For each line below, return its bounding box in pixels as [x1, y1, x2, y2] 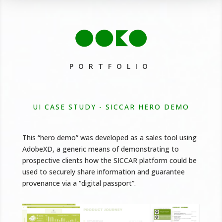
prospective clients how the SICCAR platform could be [22, 156, 197, 166]
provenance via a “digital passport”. [22, 178, 136, 188]
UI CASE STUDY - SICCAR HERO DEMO [32, 102, 189, 112]
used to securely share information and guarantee [22, 167, 185, 177]
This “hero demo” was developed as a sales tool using [22, 133, 197, 143]
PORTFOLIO [69, 61, 153, 71]
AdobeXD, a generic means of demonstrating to [22, 144, 179, 154]
